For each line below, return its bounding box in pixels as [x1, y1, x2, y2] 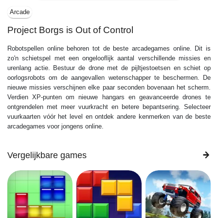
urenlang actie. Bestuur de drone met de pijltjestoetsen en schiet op [7, 64, 211, 72]
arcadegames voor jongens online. [7, 122, 104, 130]
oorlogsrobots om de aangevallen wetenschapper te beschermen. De [7, 73, 211, 81]
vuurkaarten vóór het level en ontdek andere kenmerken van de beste [7, 112, 211, 120]
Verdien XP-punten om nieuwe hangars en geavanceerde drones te [7, 93, 211, 101]
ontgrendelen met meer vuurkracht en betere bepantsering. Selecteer [7, 103, 211, 110]
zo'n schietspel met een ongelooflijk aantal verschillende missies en [7, 54, 211, 62]
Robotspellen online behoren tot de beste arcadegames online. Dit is [7, 44, 211, 52]
